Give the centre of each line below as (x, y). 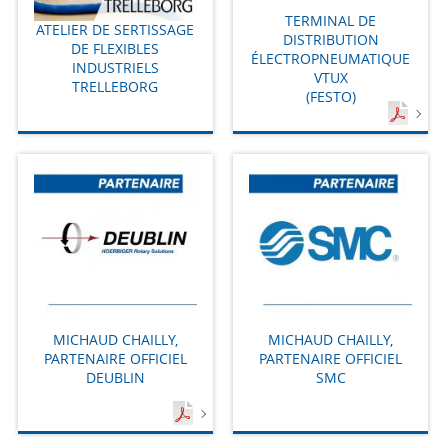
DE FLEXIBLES (115, 48)
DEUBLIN (115, 378)
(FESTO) (330, 96)
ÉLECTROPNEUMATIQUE (331, 58)
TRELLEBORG (115, 86)
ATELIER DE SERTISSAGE (115, 29)
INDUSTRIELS (115, 67)
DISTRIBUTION (330, 39)
